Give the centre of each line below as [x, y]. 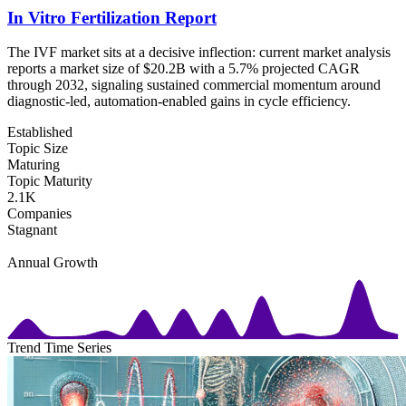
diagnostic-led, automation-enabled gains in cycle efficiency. [179, 101]
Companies [39, 214]
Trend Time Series [59, 348]
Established [40, 132]
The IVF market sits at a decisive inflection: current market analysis [199, 53]
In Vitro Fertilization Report [112, 17]
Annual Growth [53, 263]
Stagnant [32, 230]
